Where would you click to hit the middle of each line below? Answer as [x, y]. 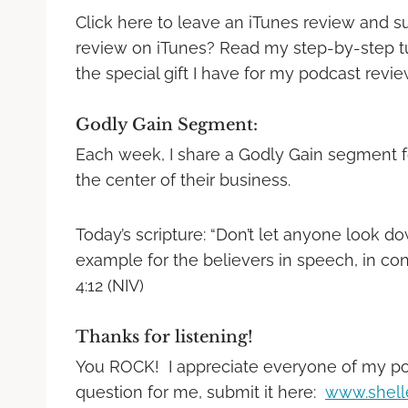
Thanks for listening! [164, 337]
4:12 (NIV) [110, 285]
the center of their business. [183, 179]
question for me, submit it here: [200, 392]
